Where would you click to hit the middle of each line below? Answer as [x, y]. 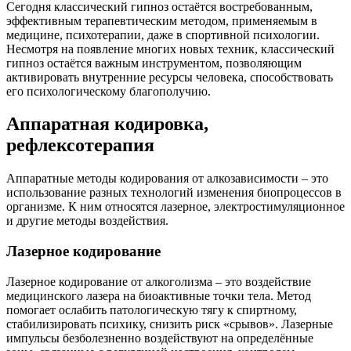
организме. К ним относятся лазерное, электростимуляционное [175, 207]
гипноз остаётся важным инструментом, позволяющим [154, 63]
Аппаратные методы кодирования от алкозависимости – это [167, 179]
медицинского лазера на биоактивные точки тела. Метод [159, 295]
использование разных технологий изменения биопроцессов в [174, 193]
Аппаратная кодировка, [107, 124]
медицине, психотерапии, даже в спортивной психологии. [163, 34]
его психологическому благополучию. [109, 91]
